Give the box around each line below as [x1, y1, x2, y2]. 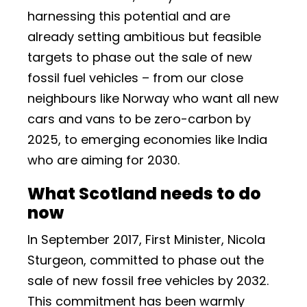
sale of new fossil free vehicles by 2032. [27, 272, 269, 289]
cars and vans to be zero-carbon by [27, 110, 251, 127]
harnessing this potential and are [27, 8, 230, 25]
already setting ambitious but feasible [27, 28, 261, 45]
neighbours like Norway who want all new [27, 90, 279, 107]
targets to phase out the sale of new [27, 49, 252, 66]
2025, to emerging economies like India [27, 131, 267, 148]
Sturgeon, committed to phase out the [27, 251, 264, 269]
